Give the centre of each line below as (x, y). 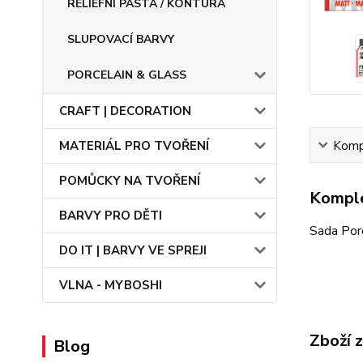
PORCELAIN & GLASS (127, 75)
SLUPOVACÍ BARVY (121, 39)
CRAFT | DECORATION (125, 111)
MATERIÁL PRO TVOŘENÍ (134, 146)
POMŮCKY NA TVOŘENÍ (130, 181)
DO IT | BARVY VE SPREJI (133, 250)
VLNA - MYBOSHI (111, 285)
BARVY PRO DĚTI (111, 216)
